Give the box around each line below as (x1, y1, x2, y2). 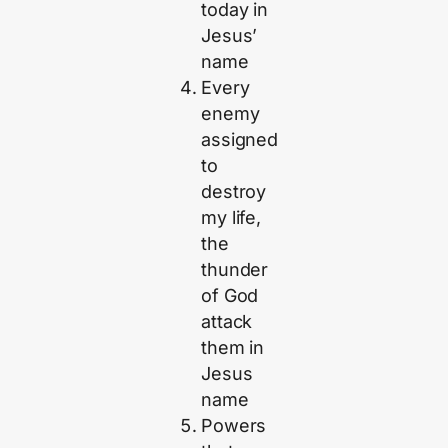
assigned (201, 129, 278, 151)
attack (201, 311, 253, 333)
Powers (201, 415, 267, 437)
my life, (201, 207, 261, 229)
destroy (201, 181, 267, 203)
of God (201, 285, 259, 307)
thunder (201, 259, 269, 281)
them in (201, 337, 265, 359)
